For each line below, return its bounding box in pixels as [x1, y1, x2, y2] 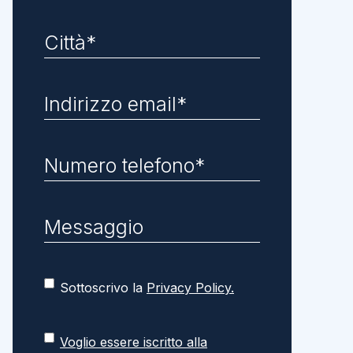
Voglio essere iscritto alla [60, 334, 207, 351]
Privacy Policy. [147, 280, 234, 296]
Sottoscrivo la [60, 280, 147, 296]
